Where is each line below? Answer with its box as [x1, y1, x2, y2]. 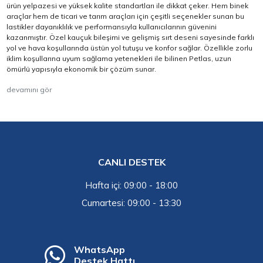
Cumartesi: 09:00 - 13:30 [82, 197, 181, 208]
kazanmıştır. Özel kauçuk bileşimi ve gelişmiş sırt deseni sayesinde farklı [6, 32, 255, 42]
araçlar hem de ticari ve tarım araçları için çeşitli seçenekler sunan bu [6, 11, 245, 21]
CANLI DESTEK [97, 156, 166, 168]
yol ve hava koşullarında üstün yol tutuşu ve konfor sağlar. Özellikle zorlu [6, 43, 253, 52]
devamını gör [6, 85, 52, 94]
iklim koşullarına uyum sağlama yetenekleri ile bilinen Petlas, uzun [6, 53, 232, 63]
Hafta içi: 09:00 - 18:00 [85, 179, 178, 191]
